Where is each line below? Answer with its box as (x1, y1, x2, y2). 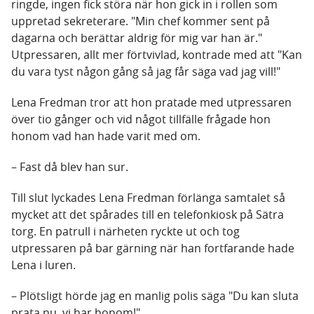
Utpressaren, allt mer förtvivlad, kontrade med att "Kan (11, 47, 302, 63)
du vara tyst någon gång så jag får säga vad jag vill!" (11, 64, 280, 80)
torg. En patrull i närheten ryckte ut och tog (11, 224, 240, 240)
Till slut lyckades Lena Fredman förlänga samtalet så (11, 190, 285, 206)
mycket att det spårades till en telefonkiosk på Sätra (11, 207, 284, 223)
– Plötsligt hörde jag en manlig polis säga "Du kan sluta (11, 288, 299, 304)
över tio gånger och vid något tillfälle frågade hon (11, 111, 271, 128)
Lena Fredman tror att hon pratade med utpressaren (11, 95, 292, 111)
